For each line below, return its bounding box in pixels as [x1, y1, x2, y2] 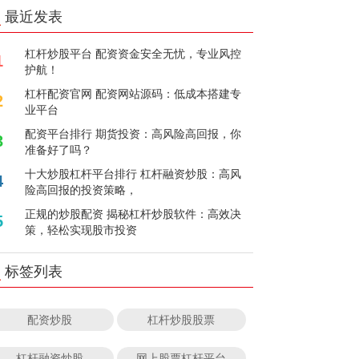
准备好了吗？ [25, 141, 93, 157]
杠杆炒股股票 [147, 311, 216, 327]
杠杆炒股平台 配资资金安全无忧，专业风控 [25, 45, 242, 61]
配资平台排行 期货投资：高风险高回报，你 [25, 125, 242, 141]
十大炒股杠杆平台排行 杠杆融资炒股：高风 [25, 165, 242, 181]
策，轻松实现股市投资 [25, 221, 138, 237]
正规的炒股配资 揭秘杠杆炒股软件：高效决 [25, 205, 242, 221]
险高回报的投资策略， [25, 181, 138, 197]
